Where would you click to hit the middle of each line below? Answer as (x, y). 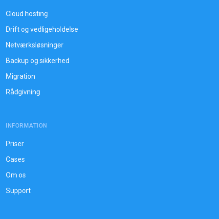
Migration (21, 77)
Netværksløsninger (35, 45)
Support (18, 191)
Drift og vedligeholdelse (42, 30)
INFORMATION (27, 126)
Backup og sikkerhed (38, 61)
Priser (15, 144)
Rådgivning (23, 92)
